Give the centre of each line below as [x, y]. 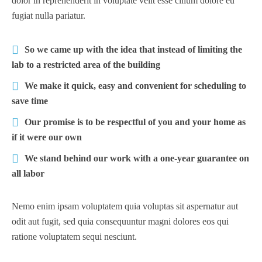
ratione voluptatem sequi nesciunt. [74, 237]
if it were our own [47, 137]
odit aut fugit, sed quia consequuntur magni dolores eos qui [120, 221]
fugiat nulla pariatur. [49, 15]
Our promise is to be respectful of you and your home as [135, 122]
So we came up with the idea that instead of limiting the [133, 49]
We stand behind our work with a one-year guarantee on [137, 158]
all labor [28, 173]
